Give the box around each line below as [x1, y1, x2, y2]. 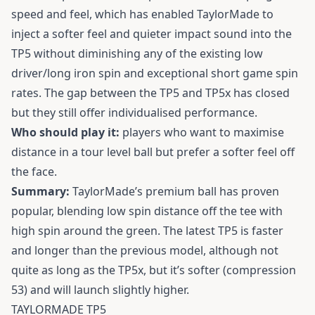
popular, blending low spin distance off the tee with [11, 203, 283, 219]
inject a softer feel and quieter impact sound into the [11, 26, 292, 42]
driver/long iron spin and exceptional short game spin [11, 65, 298, 82]
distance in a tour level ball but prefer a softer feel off [11, 144, 295, 160]
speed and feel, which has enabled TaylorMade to [11, 6, 274, 22]
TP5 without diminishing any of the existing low [11, 46, 263, 62]
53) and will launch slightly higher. [11, 282, 189, 298]
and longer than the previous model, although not [11, 243, 278, 259]
